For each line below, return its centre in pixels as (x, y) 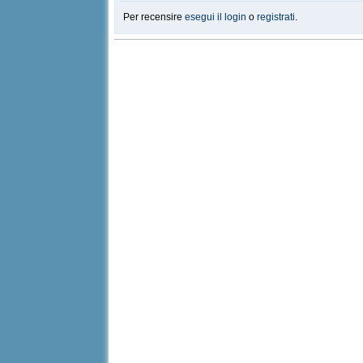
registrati (276, 17)
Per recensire (154, 17)
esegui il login (216, 17)
